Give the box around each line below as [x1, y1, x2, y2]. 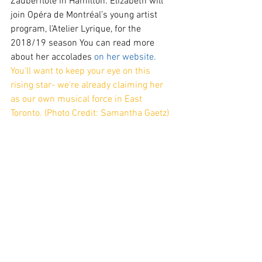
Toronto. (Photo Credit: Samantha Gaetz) [11, 107, 169, 119]
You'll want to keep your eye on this [11, 65, 153, 77]
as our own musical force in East [11, 93, 144, 105]
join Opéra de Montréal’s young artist [11, 9, 160, 21]
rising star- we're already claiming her [11, 79, 166, 91]
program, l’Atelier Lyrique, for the [11, 23, 143, 35]
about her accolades [11, 51, 94, 63]
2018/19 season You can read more [11, 37, 157, 49]
